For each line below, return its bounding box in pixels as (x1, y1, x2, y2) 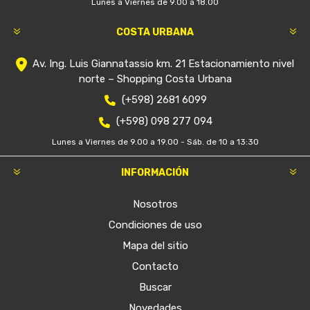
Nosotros (132, 197, 178, 210)
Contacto (131, 259, 179, 273)
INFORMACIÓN (121, 166, 189, 179)
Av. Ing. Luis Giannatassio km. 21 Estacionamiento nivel (33, 57, 294, 70)
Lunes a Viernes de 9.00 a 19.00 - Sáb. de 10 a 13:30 (51, 136, 259, 147)
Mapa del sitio (122, 239, 188, 252)
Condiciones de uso (108, 218, 202, 231)
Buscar (138, 280, 172, 293)
